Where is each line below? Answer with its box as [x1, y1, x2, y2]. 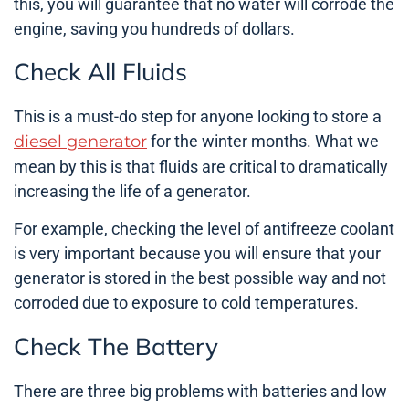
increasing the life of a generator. [14, 182, 251, 202]
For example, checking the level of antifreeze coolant [14, 219, 394, 239]
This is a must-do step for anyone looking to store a [14, 107, 382, 127]
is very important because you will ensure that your [14, 244, 381, 264]
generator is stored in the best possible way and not [14, 268, 386, 288]
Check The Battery [14, 330, 218, 362]
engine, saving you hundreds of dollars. [14, 18, 295, 38]
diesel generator [14, 131, 147, 152]
